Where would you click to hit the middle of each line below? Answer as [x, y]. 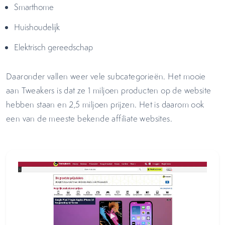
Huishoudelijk [38, 27]
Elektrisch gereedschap [54, 47]
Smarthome [35, 7]
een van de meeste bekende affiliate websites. [91, 119]
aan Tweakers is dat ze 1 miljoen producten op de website [109, 90]
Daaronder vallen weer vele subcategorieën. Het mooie [106, 76]
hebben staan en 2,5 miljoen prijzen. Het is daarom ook [105, 104]
